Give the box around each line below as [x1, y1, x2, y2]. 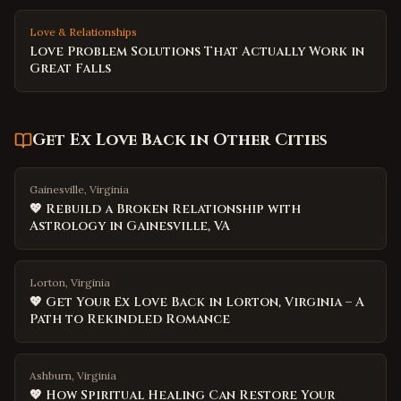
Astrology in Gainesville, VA [30, 218, 230, 235]
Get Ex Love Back [32, 129, 185, 151]
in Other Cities [185, 129, 328, 151]
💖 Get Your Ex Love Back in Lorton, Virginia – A [30, 294, 364, 311]
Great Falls [30, 60, 111, 77]
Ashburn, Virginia [30, 369, 116, 382]
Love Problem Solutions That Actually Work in [30, 43, 364, 60]
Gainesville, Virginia [30, 183, 129, 196]
